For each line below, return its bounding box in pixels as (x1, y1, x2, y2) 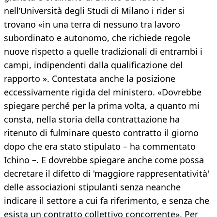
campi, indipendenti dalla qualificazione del (4, 59, 183, 71)
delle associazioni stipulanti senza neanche (4, 181, 181, 193)
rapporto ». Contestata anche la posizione (4, 73, 175, 85)
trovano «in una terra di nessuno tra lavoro (4, 18, 180, 31)
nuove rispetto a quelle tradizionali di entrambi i (4, 46, 202, 58)
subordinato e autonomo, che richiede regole (4, 32, 190, 44)
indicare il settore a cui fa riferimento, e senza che (4, 195, 209, 207)
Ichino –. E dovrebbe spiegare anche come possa (4, 154, 204, 166)
